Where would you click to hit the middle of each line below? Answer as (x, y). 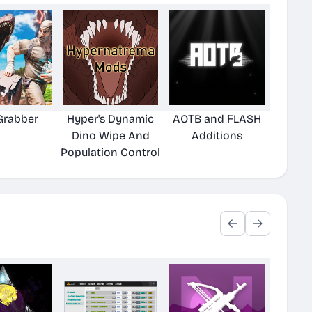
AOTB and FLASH (217, 119)
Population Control (110, 152)
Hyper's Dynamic (110, 119)
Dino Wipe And (110, 135)
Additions (217, 135)
